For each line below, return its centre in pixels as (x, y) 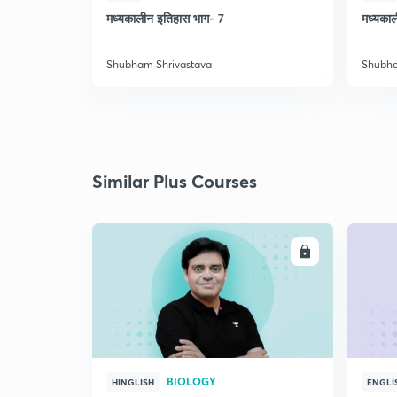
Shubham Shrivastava (159, 64)
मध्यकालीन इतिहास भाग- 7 (165, 18)
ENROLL (270, 252)
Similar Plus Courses (175, 181)
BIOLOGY (191, 381)
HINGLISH (133, 382)
